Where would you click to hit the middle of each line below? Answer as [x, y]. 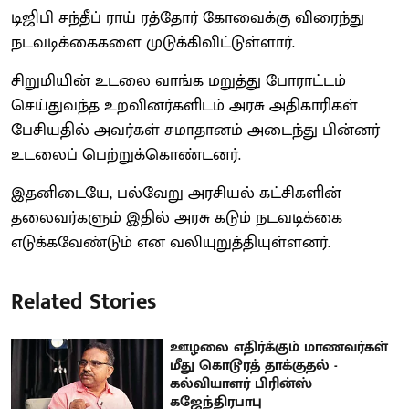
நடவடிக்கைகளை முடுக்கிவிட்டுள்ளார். [155, 42]
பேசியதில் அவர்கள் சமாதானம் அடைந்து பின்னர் [195, 130]
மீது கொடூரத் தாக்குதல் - [254, 365]
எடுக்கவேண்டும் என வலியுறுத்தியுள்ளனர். [173, 242]
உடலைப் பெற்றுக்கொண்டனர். [128, 155]
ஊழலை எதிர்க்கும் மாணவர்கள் [279, 347]
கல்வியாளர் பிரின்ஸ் [241, 383]
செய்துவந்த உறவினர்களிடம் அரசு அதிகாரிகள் [184, 105]
